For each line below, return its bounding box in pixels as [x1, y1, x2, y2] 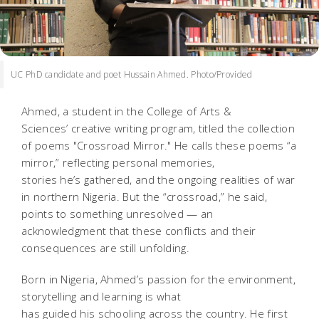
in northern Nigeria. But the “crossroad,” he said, [21, 189, 267, 204]
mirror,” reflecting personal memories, [21, 155, 215, 169]
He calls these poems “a [174, 137, 297, 152]
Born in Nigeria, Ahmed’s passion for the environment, [21, 271, 296, 286]
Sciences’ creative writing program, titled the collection [21, 120, 296, 135]
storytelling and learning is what [21, 288, 181, 303]
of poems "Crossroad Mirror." [21, 137, 172, 152]
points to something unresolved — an [21, 206, 214, 221]
